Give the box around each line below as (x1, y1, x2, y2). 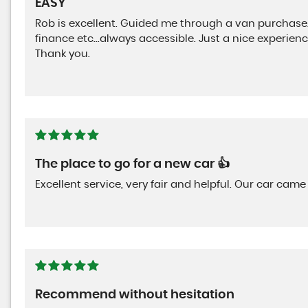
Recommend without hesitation (35, 288, 234, 301)
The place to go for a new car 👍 (35, 157, 230, 170)
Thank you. (35, 48, 90, 59)
